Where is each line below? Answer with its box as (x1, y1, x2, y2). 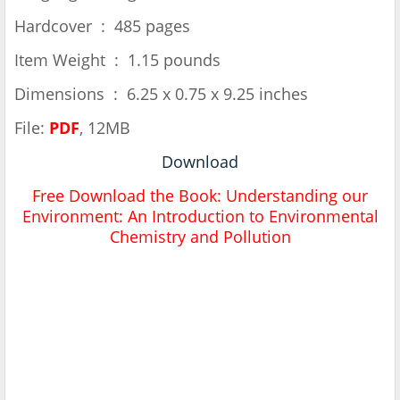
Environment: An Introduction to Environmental (21, 205, 379, 228)
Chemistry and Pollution (109, 226, 291, 248)
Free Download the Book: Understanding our (32, 185, 368, 207)
